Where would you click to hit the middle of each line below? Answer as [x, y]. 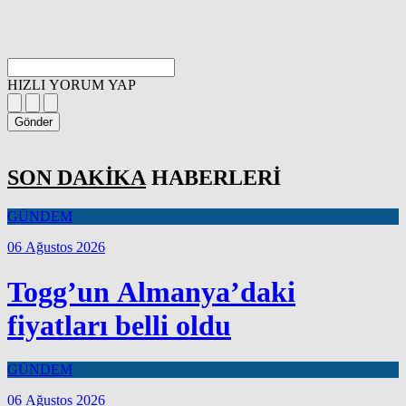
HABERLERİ [213, 178]
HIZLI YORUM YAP [72, 85]
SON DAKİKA [77, 178]
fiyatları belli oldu [119, 325]
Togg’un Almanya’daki [151, 291]
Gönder [34, 122]
